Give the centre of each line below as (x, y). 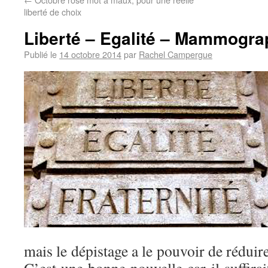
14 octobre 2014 (90, 54)
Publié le (40, 54)
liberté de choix (53, 12)
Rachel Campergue (176, 54)
